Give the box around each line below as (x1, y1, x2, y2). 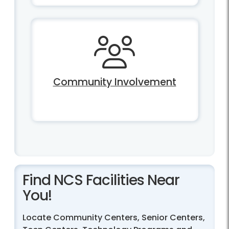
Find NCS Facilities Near (22, 170, 179, 190)
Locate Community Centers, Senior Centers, (22, 211, 205, 223)
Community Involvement (53, 75, 176, 89)
